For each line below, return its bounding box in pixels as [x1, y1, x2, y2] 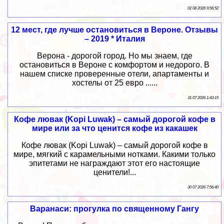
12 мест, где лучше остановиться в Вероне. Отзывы [11, 25, 218, 34]
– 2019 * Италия [84, 34, 145, 43]
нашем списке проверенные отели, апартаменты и [20, 69, 209, 78]
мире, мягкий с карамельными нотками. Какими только [13, 150, 216, 159]
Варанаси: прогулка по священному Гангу [30, 204, 199, 213]
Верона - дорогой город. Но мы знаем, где [36, 51, 192, 60]
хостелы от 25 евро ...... [71, 78, 157, 87]
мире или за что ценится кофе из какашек [31, 124, 197, 133]
